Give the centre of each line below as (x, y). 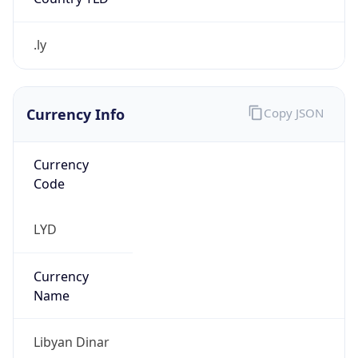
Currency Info (76, 114)
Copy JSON (293, 113)
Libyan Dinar (71, 342)
